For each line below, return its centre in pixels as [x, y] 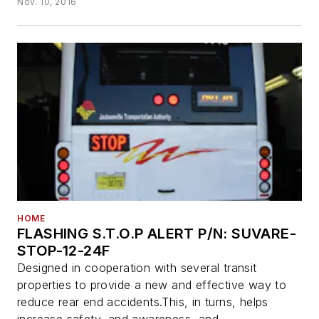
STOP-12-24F [64, 251]
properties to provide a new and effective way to [152, 285]
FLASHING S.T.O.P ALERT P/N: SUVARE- [157, 234]
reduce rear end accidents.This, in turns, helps [143, 302]
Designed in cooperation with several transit [137, 268]
